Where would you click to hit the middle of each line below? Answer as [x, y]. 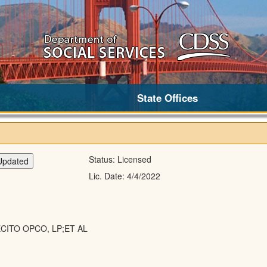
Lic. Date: [108, 176]
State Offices [167, 98]
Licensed [134, 159]
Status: [103, 159]
